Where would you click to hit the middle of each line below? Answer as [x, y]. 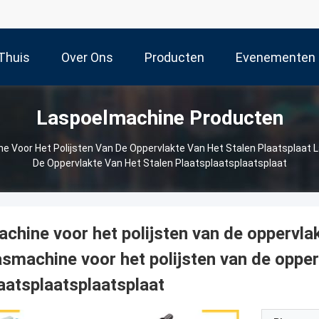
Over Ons [87, 58]
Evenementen [276, 58]
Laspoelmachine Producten [159, 118]
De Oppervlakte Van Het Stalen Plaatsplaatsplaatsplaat [159, 163]
